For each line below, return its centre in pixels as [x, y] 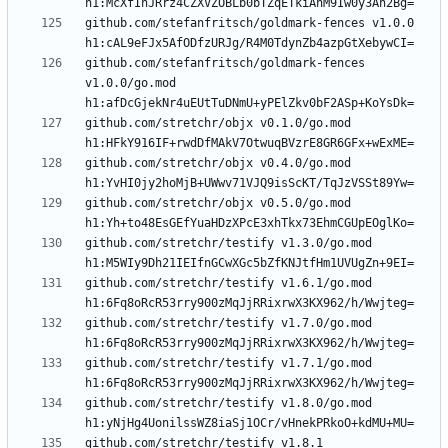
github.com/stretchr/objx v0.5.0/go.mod [218, 203]
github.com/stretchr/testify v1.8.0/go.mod [228, 403]
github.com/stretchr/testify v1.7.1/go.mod [228, 363]
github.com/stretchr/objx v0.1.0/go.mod [218, 123]
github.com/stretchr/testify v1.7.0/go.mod [228, 323]
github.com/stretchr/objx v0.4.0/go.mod [218, 163]
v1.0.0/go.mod [130, 83]
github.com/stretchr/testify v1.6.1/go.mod [228, 283]
